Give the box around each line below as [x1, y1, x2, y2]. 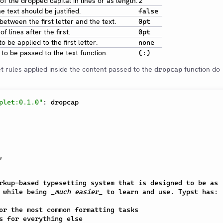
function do [182, 65, 220, 74]
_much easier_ [51, 188, 103, 196]
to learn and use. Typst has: [103, 188, 218, 196]
